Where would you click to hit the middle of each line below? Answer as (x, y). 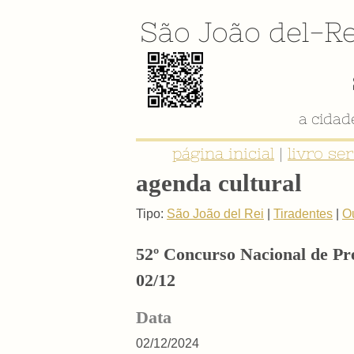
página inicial (223, 154)
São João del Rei (215, 213)
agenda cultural (219, 183)
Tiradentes (303, 213)
